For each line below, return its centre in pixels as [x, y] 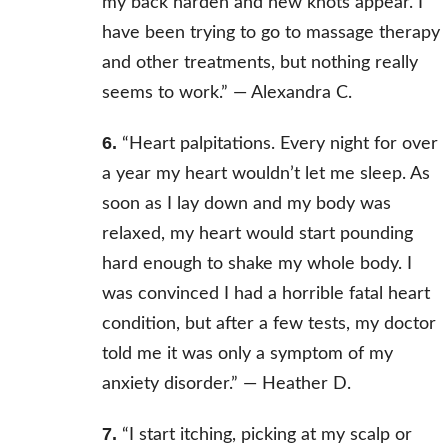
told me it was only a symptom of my [247, 354]
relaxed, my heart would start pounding [257, 234]
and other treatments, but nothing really [259, 63]
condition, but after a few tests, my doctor [268, 324]
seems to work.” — [176, 93]
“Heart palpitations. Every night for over [277, 144]
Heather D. [306, 384]
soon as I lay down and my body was [246, 204]
